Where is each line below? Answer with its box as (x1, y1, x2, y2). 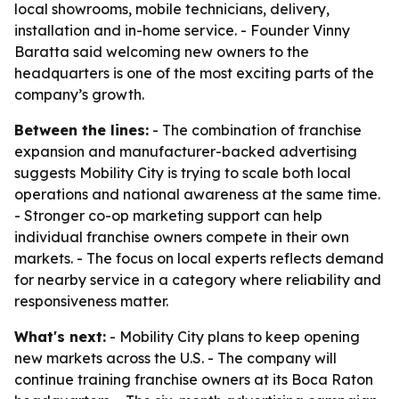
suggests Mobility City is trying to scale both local (14, 164, 351, 182)
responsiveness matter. (14, 292, 168, 310)
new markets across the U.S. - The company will (14, 349, 337, 367)
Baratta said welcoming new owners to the (14, 43, 309, 61)
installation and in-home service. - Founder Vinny (14, 21, 350, 39)
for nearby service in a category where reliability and (14, 271, 381, 289)
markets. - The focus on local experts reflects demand (14, 249, 384, 267)
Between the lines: (14, 121, 149, 139)
